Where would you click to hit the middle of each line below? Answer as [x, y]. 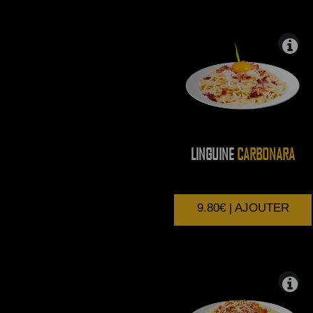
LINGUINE [213, 154]
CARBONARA [265, 154]
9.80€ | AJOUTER [243, 208]
